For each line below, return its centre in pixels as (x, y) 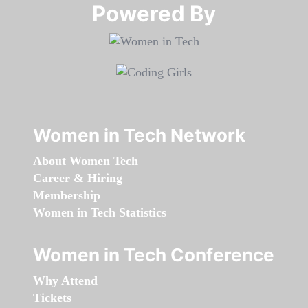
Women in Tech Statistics (100, 213)
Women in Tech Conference (154, 255)
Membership (67, 196)
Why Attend (65, 281)
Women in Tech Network (139, 135)
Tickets (52, 298)
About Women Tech (86, 161)
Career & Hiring (78, 178)
